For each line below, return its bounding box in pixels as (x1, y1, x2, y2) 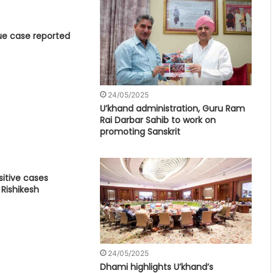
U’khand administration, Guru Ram (100, 102, 246, 115)
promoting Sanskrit (100, 126, 183, 138)
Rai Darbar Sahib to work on (100, 114, 216, 127)
